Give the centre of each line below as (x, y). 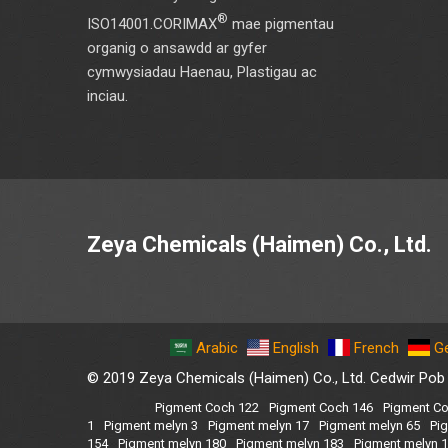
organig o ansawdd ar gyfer (177, 47)
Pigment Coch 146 (321, 407)
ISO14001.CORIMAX (152, 23)
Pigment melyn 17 (258, 425)
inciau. (107, 95)
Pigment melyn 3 (151, 425)
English (296, 347)
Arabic (217, 347)
